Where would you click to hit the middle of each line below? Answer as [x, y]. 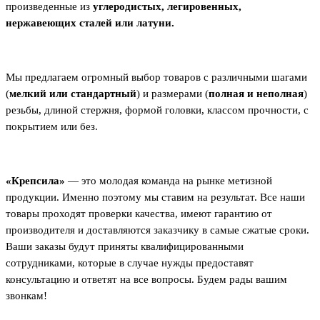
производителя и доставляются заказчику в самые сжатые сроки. [157, 230]
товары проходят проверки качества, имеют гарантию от [139, 214]
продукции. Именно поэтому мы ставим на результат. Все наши [155, 197]
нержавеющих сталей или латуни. [90, 23]
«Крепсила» [35, 181]
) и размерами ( [172, 94]
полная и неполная [256, 94]
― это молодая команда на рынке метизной [169, 181]
